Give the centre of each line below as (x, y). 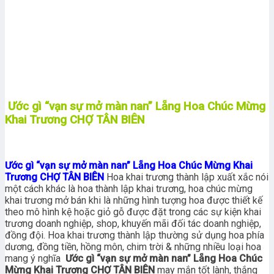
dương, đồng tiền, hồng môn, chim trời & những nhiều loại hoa (133, 246)
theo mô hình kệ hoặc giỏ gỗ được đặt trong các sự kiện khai (133, 212)
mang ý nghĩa (34, 258)
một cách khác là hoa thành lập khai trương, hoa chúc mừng (129, 188)
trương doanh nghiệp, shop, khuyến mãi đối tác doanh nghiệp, (133, 223)
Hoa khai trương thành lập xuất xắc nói (187, 177)
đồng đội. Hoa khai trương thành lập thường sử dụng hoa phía (135, 235)
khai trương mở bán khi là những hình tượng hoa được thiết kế (134, 200)
